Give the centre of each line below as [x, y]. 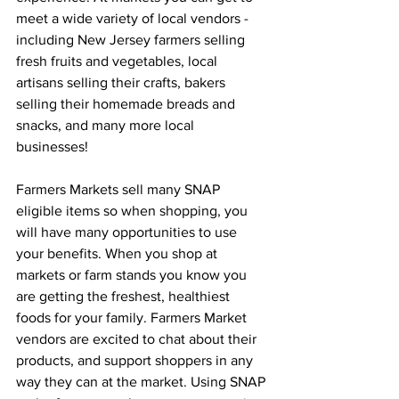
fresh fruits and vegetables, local [118, 61]
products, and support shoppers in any [136, 360]
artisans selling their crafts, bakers [122, 82]
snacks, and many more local [107, 125]
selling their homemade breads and [127, 104]
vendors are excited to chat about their [138, 339]
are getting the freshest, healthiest [125, 296]
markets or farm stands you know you [133, 275]
